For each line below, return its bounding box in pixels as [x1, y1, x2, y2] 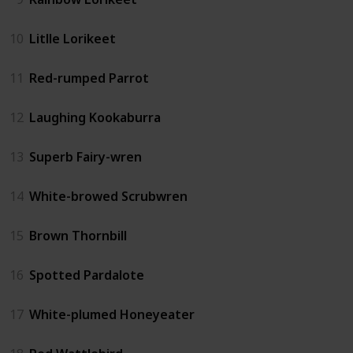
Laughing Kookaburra [29, 108, 161, 126]
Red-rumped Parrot [29, 69, 149, 87]
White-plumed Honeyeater [29, 305, 195, 323]
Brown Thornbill [29, 226, 127, 244]
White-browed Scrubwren [29, 187, 188, 205]
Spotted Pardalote [29, 266, 144, 284]
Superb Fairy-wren [29, 147, 142, 165]
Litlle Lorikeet [29, 29, 116, 47]
